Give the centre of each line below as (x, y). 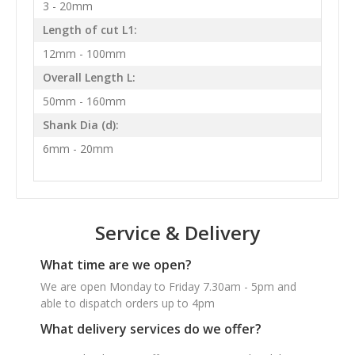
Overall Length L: (89, 78)
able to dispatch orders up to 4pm (128, 303)
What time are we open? (116, 264)
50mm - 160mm (84, 101)
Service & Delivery (177, 232)
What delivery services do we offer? (151, 328)
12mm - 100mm (84, 54)
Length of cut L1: (90, 30)
